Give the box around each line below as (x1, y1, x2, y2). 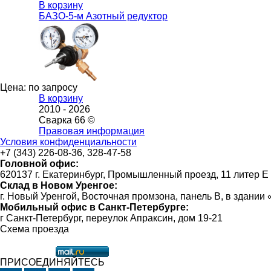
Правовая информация (39, 126, 145, 137)
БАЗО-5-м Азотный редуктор (39, 11, 168, 22)
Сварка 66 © (39, 115, 95, 126)
